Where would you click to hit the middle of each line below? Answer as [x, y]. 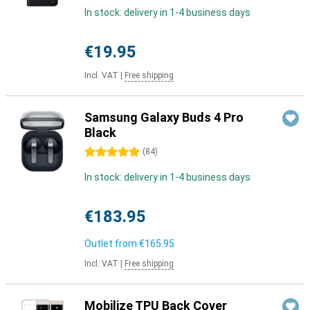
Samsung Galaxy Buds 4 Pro [164, 117]
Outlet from [112, 244]
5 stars [100, 152]
